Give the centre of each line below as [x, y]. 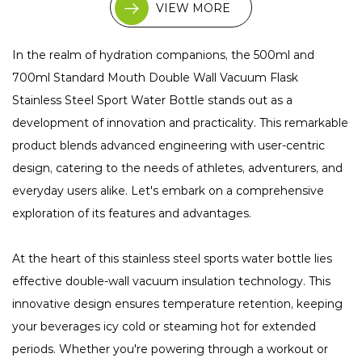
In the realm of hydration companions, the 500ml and [163, 55]
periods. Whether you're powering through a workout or [170, 349]
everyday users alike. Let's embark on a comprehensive [168, 191]
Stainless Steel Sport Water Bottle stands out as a [152, 101]
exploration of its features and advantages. [132, 214]
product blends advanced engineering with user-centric [168, 146]
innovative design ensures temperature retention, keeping [177, 304]
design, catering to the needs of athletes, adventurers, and [177, 168]
